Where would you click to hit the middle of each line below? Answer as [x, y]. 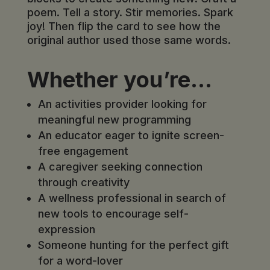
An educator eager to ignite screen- [131, 136]
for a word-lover [80, 261]
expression [66, 230]
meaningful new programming [114, 120]
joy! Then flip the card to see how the [124, 27]
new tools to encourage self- [113, 214]
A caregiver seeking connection [120, 167]
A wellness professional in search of [132, 198]
